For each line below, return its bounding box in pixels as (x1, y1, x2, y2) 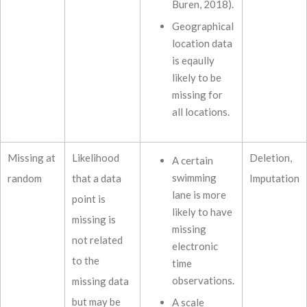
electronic (172, 240, 218, 252)
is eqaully (172, 54, 214, 66)
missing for (172, 88, 223, 101)
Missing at (8, 151, 56, 164)
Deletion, (249, 151, 292, 164)
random (8, 172, 42, 184)
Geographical (172, 20, 234, 32)
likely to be (172, 71, 221, 84)
